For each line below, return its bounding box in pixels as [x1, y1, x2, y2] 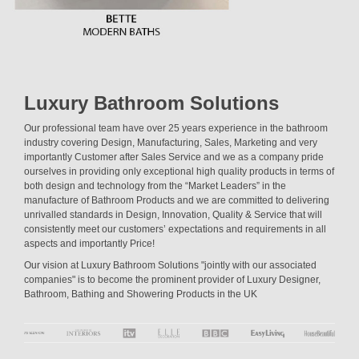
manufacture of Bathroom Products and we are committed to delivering [24, 195, 329, 207]
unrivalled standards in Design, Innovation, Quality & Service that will [24, 209, 322, 221]
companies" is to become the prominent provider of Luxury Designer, [24, 274, 321, 286]
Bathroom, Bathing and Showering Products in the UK [24, 288, 257, 301]
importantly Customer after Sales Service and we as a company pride [24, 151, 324, 163]
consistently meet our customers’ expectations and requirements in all [24, 224, 326, 236]
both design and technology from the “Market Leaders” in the [24, 180, 286, 192]
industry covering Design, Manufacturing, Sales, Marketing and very [24, 137, 317, 149]
